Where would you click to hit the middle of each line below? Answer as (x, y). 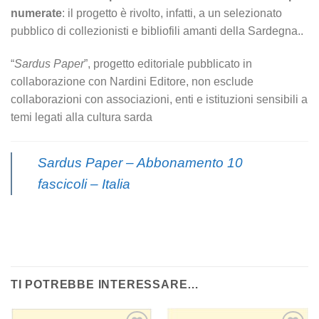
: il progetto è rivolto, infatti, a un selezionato (172, 14)
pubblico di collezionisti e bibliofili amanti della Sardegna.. (157, 31)
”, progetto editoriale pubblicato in (168, 63)
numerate (36, 14)
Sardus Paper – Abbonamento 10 (140, 162)
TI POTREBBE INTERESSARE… (105, 285)
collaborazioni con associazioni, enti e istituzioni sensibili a (159, 99)
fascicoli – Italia (84, 184)
